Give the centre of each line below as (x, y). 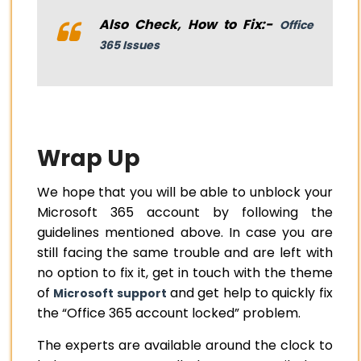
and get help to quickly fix (249, 293)
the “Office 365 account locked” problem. (170, 313)
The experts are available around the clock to (185, 346)
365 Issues (129, 46)
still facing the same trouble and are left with (185, 253)
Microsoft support (110, 294)
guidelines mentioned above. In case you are (185, 233)
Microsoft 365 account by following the (185, 213)
